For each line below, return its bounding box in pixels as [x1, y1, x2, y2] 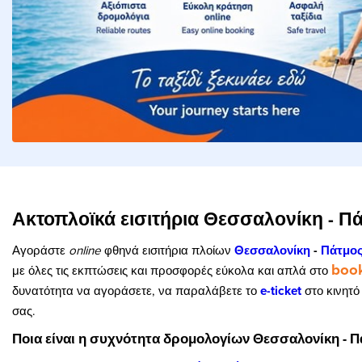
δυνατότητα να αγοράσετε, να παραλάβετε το [12, 281, 260, 299]
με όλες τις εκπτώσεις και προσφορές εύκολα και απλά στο [12, 261, 331, 279]
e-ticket [260, 281, 301, 300]
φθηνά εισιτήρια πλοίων [101, 241, 234, 259]
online [69, 241, 101, 259]
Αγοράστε [12, 241, 69, 259]
